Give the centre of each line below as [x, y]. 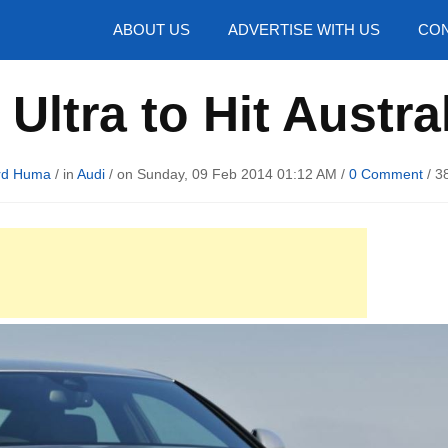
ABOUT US [151, 29]
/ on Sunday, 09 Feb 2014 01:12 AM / [226, 174]
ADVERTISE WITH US [304, 29]
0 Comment [385, 174]
